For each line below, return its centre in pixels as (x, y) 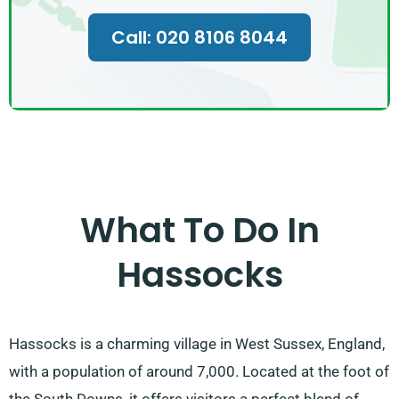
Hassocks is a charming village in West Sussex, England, (197, 344)
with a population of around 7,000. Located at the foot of (199, 372)
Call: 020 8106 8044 (199, 37)
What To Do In (199, 231)
